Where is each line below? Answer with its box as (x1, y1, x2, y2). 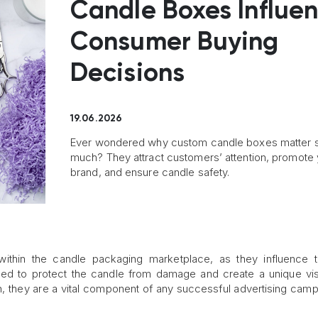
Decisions (70, 61, 185, 87)
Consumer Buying (70, 30, 279, 56)
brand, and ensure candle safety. (70, 165, 230, 180)
